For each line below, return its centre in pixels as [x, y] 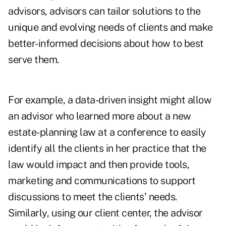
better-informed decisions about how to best [106, 44]
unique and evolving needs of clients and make [110, 27]
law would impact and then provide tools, [99, 165]
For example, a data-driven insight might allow [110, 100]
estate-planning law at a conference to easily [107, 132]
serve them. [34, 60]
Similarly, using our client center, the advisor [105, 213]
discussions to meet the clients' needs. [93, 197]
